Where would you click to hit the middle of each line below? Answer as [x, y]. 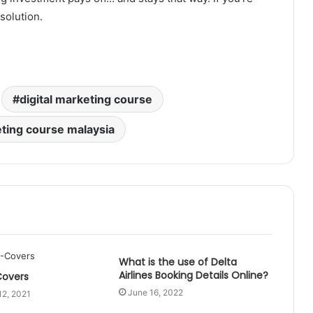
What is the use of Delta [177, 262]
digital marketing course [86, 99]
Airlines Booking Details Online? [193, 275]
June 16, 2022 [155, 292]
